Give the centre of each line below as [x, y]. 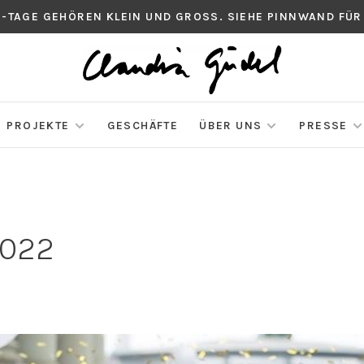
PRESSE [323, 126]
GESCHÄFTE [143, 126]
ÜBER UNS [231, 126]
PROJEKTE [38, 126]
